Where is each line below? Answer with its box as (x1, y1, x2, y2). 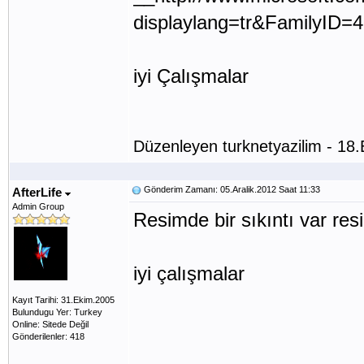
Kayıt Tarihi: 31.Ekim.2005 (12, 295, 115, 305)
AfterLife (12, 185, 65, 199)
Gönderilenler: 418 (12, 331, 84, 341)
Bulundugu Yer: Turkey (12, 307, 102, 317)
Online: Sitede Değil (12, 319, 89, 329)
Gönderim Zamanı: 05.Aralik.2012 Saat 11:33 (141, 184, 320, 194)
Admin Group (12, 201, 64, 211)
